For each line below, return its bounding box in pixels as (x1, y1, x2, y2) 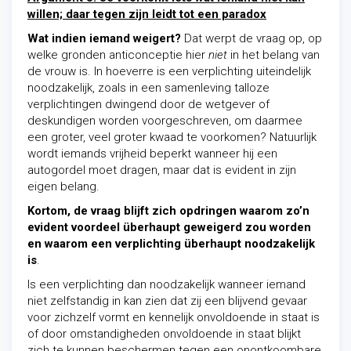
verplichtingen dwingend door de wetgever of (27, 97, 270, 111)
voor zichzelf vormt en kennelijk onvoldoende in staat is (27, 310, 320, 324)
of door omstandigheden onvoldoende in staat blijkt (27, 327, 301, 341)
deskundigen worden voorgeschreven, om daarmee (27, 114, 302, 128)
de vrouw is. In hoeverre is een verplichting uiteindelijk (27, 64, 311, 78)
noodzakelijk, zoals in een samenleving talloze (27, 81, 270, 95)
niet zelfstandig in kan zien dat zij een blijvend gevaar (27, 294, 307, 308)
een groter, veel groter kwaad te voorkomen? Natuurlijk (27, 130, 317, 144)
